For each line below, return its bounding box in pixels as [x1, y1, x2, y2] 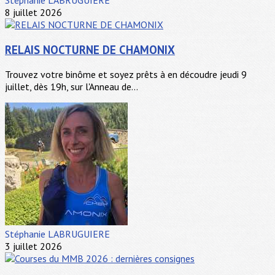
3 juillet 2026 [5, 240, 62, 253]
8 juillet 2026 [5, 6, 62, 18]
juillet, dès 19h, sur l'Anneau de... [5, 80, 138, 93]
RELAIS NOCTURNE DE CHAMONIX [5, 42, 175, 57]
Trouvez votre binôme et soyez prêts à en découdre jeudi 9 [5, 68, 247, 81]
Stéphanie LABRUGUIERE [5, 228, 110, 241]
